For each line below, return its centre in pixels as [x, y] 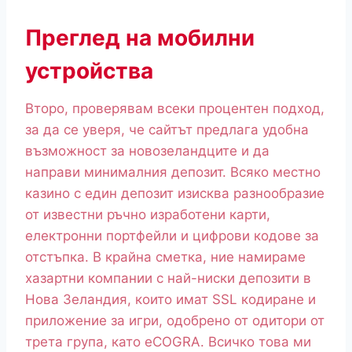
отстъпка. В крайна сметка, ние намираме [165, 257]
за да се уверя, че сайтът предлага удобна [167, 130]
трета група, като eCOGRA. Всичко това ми [168, 342]
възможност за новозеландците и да [147, 151]
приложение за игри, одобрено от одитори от [175, 321]
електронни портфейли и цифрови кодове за [172, 236]
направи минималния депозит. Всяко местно [173, 172]
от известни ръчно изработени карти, [148, 215]
